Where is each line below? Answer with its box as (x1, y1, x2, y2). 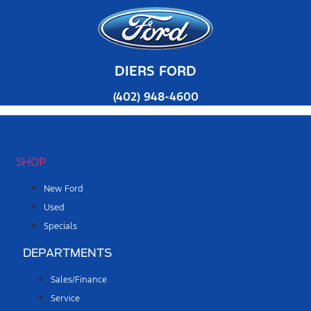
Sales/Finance (51, 274, 107, 286)
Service (51, 293, 80, 305)
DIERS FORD (115, 62, 196, 81)
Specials (44, 221, 77, 233)
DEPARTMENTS (23, 246, 112, 260)
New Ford (44, 183, 83, 195)
